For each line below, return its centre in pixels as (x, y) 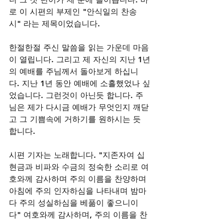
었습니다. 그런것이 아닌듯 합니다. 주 (76, 95)
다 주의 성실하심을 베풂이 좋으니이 (74, 203)
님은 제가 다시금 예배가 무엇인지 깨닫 (79, 107)
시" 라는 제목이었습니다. (55, 24)
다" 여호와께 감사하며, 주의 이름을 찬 (78, 215)
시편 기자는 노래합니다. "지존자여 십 (77, 155)
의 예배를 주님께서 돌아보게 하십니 (74, 71)
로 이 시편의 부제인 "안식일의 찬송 (73, 12)
